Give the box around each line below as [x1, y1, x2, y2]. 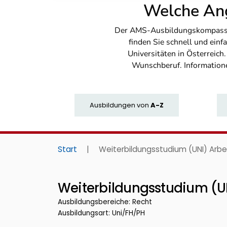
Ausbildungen [89, 100, 135, 110]
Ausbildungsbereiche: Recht [58, 197, 152, 207]
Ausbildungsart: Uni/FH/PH [58, 208, 145, 218]
